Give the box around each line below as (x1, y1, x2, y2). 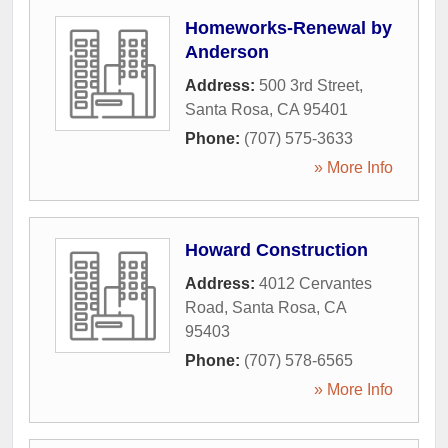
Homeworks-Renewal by (185, 18, 392, 38)
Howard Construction (185, 240, 368, 260)
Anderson (185, 42, 269, 62)
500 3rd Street (259, 77, 359, 94)
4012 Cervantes (259, 275, 372, 292)
